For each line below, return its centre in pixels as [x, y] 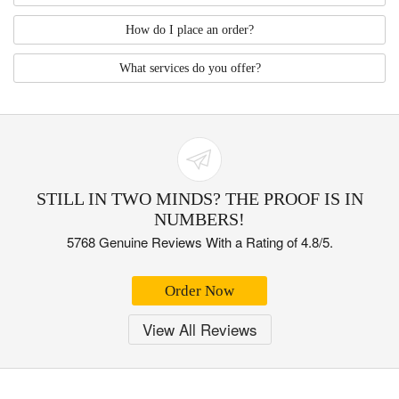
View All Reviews [199, 329]
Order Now [199, 290]
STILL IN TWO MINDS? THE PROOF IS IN [199, 198]
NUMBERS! [199, 219]
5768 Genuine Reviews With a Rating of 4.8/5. [199, 241]
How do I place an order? [190, 29]
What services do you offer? [190, 68]
